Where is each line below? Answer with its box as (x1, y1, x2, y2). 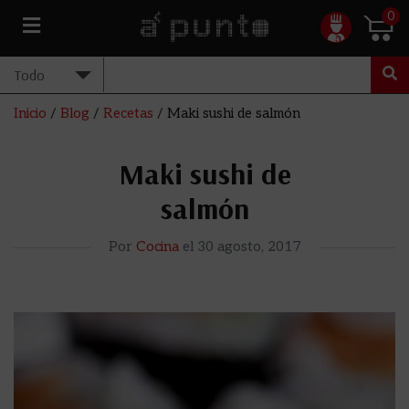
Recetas (103, 105, 153, 121)
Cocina (135, 238, 179, 255)
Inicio (14, 105, 47, 121)
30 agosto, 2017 (196, 238, 301, 255)
